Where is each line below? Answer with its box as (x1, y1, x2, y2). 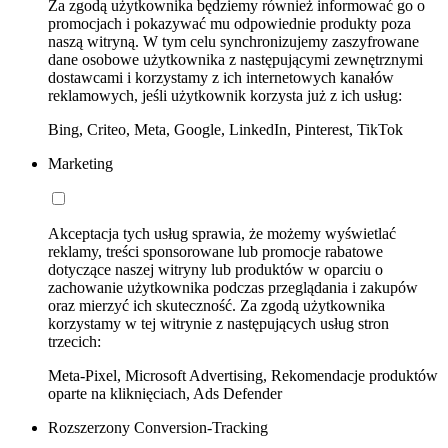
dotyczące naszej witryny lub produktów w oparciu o (48, 261, 383, 279)
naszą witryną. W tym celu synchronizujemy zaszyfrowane (48, 33, 419, 51)
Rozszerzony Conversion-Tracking (48, 419, 268, 437)
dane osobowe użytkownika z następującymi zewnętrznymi (48, 51, 423, 69)
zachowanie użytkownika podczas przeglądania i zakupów (48, 279, 418, 297)
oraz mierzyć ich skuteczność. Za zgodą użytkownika (48, 297, 385, 315)
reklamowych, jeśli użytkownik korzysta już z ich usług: (48, 87, 402, 105)
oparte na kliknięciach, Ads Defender (48, 385, 282, 403)
